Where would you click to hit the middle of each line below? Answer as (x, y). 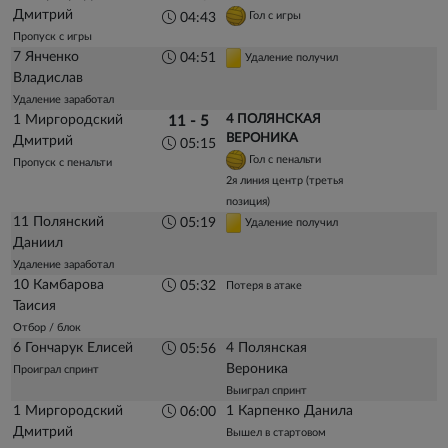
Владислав (48, 78)
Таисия (35, 306)
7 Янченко (46, 57)
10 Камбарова (59, 285)
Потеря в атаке (263, 286)
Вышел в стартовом (275, 433)
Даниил (38, 243)
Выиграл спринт (266, 391)
